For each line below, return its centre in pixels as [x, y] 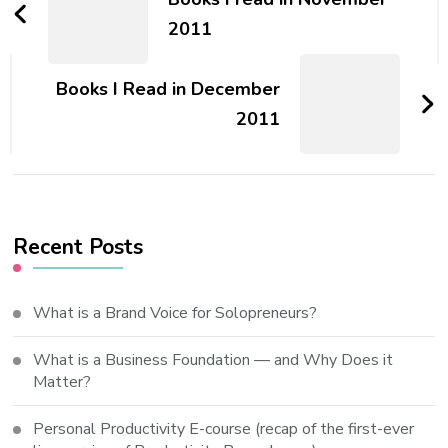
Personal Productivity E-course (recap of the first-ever [224, 429]
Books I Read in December [167, 89]
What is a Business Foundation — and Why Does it [213, 360]
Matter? [62, 382]
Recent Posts [78, 247]
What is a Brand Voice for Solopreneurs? [175, 313]
